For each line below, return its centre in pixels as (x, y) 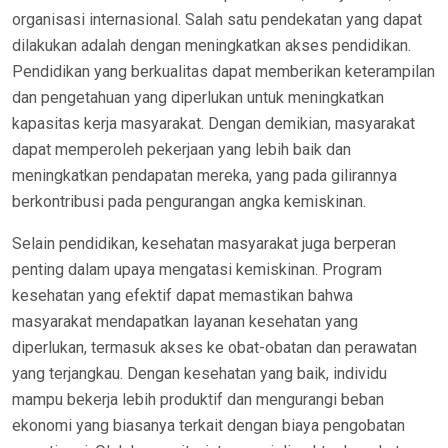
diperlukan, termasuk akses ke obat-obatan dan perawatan (214, 347)
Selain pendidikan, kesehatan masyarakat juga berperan (204, 243)
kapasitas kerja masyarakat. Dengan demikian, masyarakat (213, 123)
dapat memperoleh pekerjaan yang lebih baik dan (181, 149)
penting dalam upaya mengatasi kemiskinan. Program (197, 269)
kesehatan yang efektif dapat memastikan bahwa (182, 295)
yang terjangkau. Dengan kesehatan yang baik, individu (199, 373)
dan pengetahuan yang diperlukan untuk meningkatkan (198, 97)
